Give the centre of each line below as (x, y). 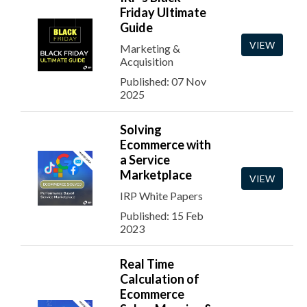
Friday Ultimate (163, 12)
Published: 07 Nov (163, 81)
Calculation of (160, 279)
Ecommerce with (165, 145)
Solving (141, 130)
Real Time (147, 264)
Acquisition (147, 61)
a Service (145, 160)
